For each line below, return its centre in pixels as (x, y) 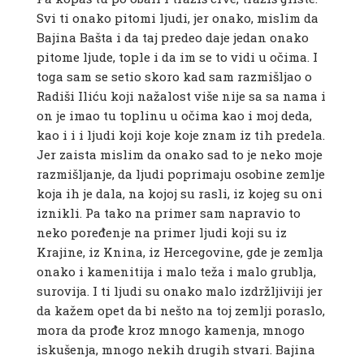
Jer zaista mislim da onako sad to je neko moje (179, 155)
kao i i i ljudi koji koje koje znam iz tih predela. (180, 135)
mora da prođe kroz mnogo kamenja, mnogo (170, 330)
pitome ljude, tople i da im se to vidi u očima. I (177, 57)
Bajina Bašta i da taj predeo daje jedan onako (172, 38)
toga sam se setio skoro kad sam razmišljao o (174, 77)
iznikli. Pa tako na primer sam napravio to (168, 213)
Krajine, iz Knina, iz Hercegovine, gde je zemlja (180, 252)
